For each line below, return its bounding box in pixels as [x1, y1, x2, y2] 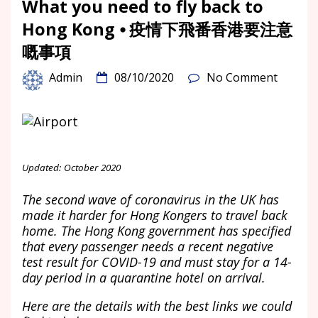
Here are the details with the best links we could [22, 297, 292, 314]
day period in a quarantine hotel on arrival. [22, 269, 265, 286]
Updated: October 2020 [22, 161, 121, 175]
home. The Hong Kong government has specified [22, 222, 291, 239]
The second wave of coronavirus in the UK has [22, 191, 279, 208]
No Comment [207, 70, 278, 85]
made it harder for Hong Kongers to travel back [22, 207, 287, 224]
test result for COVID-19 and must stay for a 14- [22, 253, 292, 270]
